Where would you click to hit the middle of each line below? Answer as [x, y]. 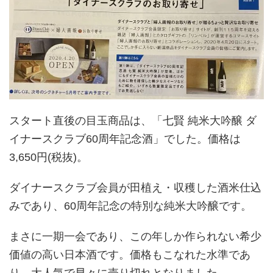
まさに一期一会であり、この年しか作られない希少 [135, 236]
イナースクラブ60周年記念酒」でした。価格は [125, 139]
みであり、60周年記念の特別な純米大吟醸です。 [130, 206]
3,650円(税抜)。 [48, 157]
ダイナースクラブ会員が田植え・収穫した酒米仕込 [135, 187]
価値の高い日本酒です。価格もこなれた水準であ [130, 254]
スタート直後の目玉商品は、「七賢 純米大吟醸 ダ [133, 120]
